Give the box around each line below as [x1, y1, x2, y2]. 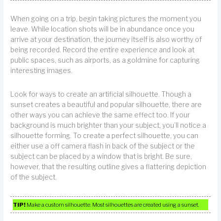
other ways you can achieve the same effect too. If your [10, 111, 190, 119]
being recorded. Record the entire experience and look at [10, 45, 195, 54]
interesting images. [10, 66, 73, 74]
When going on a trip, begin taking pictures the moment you [10, 14, 202, 23]
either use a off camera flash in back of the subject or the [10, 142, 195, 150]
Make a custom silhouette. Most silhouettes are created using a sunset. [26, 201, 200, 208]
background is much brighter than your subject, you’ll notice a [10, 121, 207, 130]
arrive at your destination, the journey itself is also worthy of [10, 35, 202, 43]
